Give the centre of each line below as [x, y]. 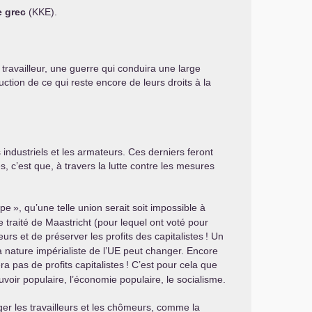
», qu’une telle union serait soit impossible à [109, 208]
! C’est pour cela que [172, 265]
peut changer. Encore [169, 251]
